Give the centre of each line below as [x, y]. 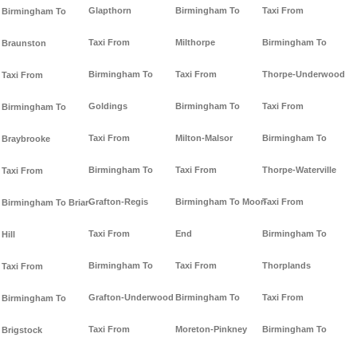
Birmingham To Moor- [221, 202]
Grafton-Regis [118, 202]
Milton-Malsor [204, 138]
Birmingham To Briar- [47, 203]
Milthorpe [195, 43]
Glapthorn [110, 11]
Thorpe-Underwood [304, 75]
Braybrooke [26, 139]
